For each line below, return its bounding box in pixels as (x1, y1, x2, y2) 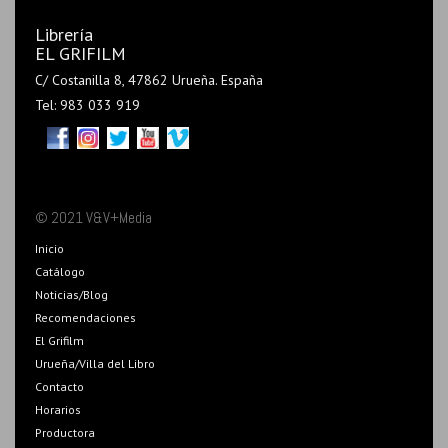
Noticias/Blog (35, 286, 108, 302)
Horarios (35, 401, 81, 417)
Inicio (35, 240, 64, 256)
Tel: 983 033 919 (35, 95, 140, 114)
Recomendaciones (35, 309, 136, 325)
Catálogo (35, 263, 85, 279)
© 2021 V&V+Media (35, 207, 152, 227)
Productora (35, 424, 95, 440)
